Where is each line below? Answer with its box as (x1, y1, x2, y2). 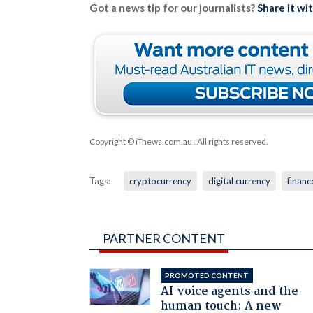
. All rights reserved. (191, 136, 268, 147)
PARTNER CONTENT (102, 230, 225, 246)
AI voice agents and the (161, 282, 299, 301)
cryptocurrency (129, 175, 191, 187)
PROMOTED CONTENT (165, 270, 249, 279)
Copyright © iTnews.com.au (89, 136, 192, 147)
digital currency (208, 175, 270, 187)
